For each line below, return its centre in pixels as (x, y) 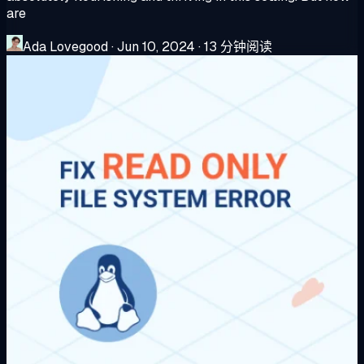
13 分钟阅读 (238, 46)
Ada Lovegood (65, 46)
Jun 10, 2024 (156, 46)
